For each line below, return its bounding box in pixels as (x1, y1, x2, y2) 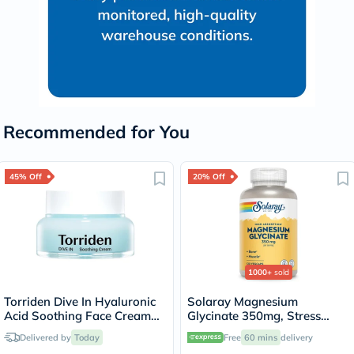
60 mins (244, 331, 277, 343)
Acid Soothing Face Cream (4, 307, 151, 323)
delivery (281, 331, 313, 343)
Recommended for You (3, 120, 190, 143)
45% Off (9, 171, 42, 182)
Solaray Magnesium (187, 293, 298, 309)
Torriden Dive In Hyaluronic (4, 293, 156, 309)
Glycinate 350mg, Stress (187, 307, 321, 323)
